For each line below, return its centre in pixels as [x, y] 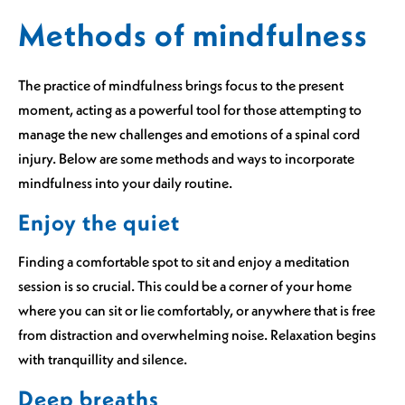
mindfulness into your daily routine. [125, 182]
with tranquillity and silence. [103, 358]
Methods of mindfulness [193, 34]
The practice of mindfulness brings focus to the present [181, 85]
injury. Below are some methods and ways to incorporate [186, 158]
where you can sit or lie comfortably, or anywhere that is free [197, 310]
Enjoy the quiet [99, 222]
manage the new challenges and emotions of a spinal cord [189, 133]
